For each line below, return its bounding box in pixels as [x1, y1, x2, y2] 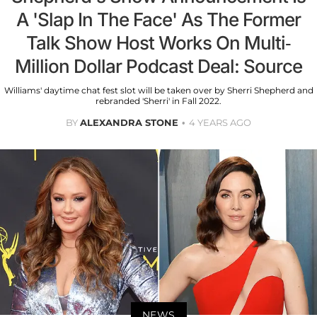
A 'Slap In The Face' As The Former [16, 8, 301, 30]
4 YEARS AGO [189, 116, 251, 128]
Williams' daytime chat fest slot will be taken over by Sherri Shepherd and [4, 84, 313, 96]
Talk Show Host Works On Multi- [26, 31, 291, 54]
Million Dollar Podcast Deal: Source [15, 54, 302, 77]
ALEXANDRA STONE [80, 116, 178, 128]
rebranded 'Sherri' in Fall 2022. [96, 95, 221, 106]
